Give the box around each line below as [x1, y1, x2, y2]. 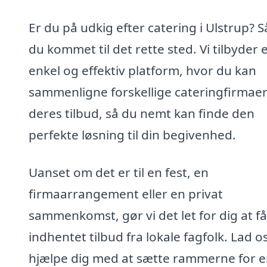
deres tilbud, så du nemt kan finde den [29, 104, 254, 122]
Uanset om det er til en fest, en [29, 164, 209, 181]
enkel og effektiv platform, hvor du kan [29, 61, 256, 79]
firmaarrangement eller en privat [29, 185, 223, 203]
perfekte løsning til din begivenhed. [29, 126, 236, 143]
